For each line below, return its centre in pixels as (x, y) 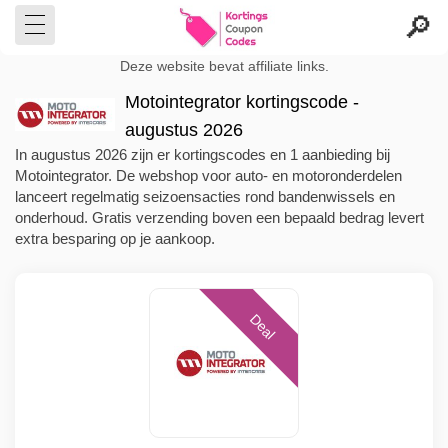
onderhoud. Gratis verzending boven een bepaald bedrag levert (219, 217)
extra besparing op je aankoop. (115, 238)
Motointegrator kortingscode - (242, 102)
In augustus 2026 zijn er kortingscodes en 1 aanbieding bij (202, 154)
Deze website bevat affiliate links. (224, 66)
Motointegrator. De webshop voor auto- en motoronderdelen (208, 175)
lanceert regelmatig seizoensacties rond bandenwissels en (205, 196)
